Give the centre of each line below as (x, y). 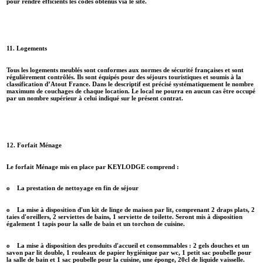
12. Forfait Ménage (37, 145)
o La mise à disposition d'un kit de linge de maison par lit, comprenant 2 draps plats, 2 (131, 210)
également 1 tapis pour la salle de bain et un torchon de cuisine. (96, 224)
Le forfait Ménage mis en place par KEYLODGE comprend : (93, 166)
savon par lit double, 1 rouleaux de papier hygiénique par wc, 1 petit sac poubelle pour (129, 253)
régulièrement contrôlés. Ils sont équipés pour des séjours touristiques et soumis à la (124, 77)
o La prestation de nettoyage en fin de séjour (73, 188)
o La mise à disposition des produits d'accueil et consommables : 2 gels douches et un (128, 246)
